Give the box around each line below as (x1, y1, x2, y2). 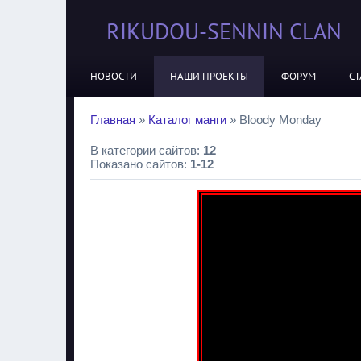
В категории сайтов (90, 143, 197, 157)
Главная (90, 113, 135, 127)
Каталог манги (148, 113, 226, 127)
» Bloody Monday (226, 113, 322, 127)
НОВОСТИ (90, 69, 137, 83)
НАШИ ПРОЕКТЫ (170, 69, 248, 83)
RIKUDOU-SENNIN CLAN (106, 16, 342, 46)
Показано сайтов (90, 157, 184, 171)
